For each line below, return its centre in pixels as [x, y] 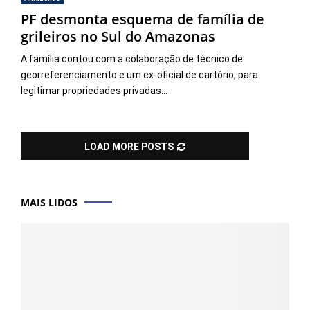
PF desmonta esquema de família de [143, 19]
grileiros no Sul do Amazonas [118, 36]
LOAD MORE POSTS [129, 146]
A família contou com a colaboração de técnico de [132, 58]
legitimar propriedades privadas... [94, 90]
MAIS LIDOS [49, 202]
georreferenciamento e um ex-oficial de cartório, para [139, 74]
